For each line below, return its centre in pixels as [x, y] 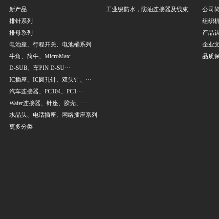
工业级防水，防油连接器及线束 [147, 9]
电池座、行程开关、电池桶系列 [50, 44]
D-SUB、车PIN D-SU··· [40, 68]
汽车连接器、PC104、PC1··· [46, 91]
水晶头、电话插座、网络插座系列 [53, 115]
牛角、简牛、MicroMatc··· [43, 56]
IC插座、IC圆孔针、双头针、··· [50, 80]
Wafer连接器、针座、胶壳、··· [48, 103]
